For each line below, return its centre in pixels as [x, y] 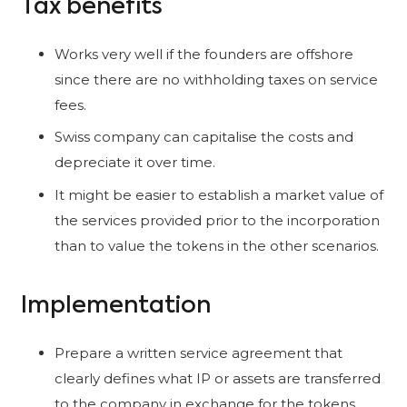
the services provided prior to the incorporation [217, 220]
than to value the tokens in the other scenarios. [217, 245]
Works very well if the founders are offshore [204, 54]
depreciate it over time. [135, 163]
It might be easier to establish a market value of [219, 194]
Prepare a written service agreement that [199, 352]
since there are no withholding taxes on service [216, 79]
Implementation [115, 307]
